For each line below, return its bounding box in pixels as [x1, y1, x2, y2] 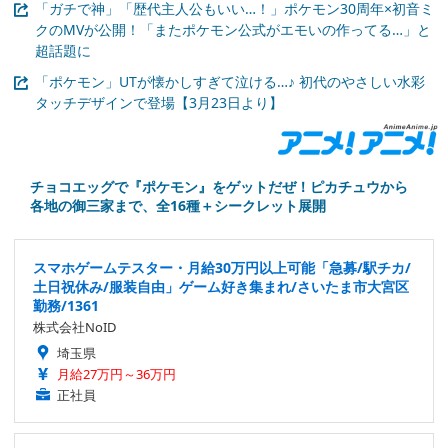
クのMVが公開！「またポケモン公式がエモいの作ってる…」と [35, 19, 431, 39]
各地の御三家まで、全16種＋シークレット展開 [30, 195, 326, 215]
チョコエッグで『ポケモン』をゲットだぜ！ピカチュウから [30, 176, 408, 196]
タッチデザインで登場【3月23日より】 [35, 92, 283, 112]
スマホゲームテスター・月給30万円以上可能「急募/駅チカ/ [33, 257, 411, 277]
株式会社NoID [33, 317, 116, 336]
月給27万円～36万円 [57, 364, 176, 383]
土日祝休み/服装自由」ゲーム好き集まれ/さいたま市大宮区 [33, 276, 409, 296]
